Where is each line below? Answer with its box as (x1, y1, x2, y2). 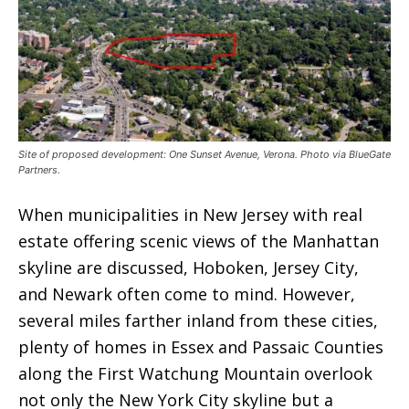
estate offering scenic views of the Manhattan (18, 230, 379, 252)
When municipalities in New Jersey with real (18, 204, 362, 225)
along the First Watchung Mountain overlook (18, 362, 372, 384)
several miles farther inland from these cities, (18, 309, 378, 331)
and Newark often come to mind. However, (18, 283, 355, 305)
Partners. (18, 163, 60, 176)
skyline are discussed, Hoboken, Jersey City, (18, 257, 359, 278)
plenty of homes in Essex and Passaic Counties (18, 336, 383, 358)
